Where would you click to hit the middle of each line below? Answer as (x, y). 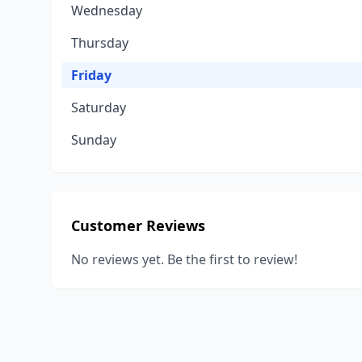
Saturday (99, 107)
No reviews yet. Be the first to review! (184, 259)
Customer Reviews (138, 225)
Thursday (100, 43)
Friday (91, 75)
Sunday (94, 140)
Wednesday (107, 11)
